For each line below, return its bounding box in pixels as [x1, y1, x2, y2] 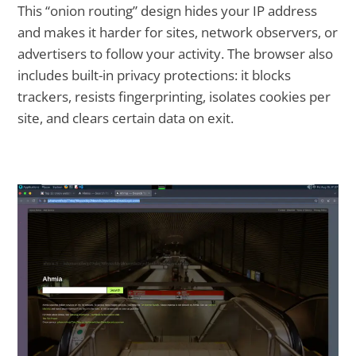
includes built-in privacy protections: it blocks [17, 65, 292, 84]
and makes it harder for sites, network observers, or [17, 22, 339, 41]
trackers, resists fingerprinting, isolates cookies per [17, 87, 331, 106]
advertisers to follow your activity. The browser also [17, 44, 334, 63]
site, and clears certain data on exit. [17, 108, 234, 127]
